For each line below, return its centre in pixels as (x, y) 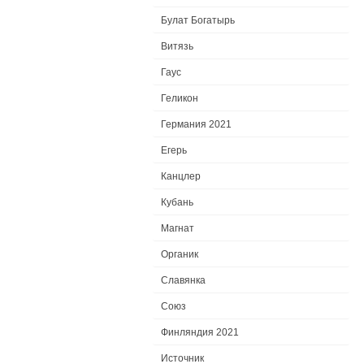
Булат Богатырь (198, 20)
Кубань (177, 202)
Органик (180, 254)
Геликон (180, 98)
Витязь (177, 46)
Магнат (178, 228)
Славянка (183, 280)
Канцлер (181, 176)
